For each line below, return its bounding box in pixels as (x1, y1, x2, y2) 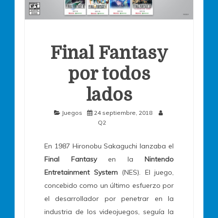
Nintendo (145, 155, 174, 164)
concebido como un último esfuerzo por (44, 181, 174, 190)
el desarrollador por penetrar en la (44, 194, 174, 203)
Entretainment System (44, 168, 118, 177)
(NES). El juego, (117, 168, 174, 177)
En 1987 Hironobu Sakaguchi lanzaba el (44, 142, 174, 151)
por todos (68, 64, 150, 85)
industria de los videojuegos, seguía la (44, 207, 174, 217)
